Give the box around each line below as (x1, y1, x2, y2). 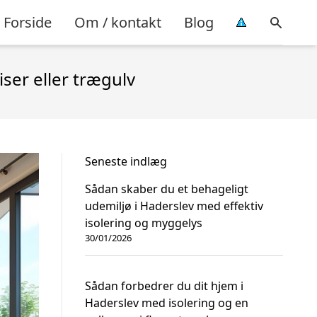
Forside (4, 12, 52, 32)
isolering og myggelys (85, 215, 202, 231)
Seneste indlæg (85, 154, 167, 169)
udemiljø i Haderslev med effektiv (85, 198, 263, 214)
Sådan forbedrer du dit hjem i (85, 278, 243, 294)
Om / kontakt (74, 12, 161, 32)
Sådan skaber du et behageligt (85, 181, 248, 197)
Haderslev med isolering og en (85, 295, 248, 311)
